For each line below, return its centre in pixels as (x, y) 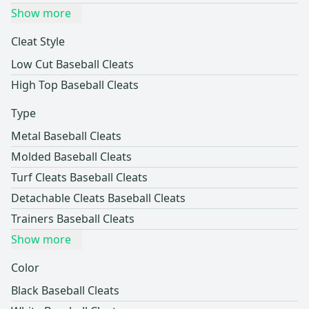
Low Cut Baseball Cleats (72, 64)
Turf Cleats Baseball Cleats (79, 178)
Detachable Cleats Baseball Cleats (98, 198)
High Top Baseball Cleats (75, 85)
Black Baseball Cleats (65, 291)
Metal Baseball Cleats (66, 136)
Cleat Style (38, 42)
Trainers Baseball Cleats (73, 219)
